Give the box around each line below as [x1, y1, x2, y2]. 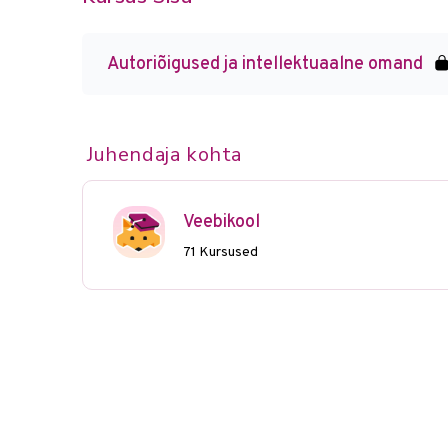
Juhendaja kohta [87, 141, 242, 168]
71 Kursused [183, 244, 258, 261]
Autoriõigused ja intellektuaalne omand [107, 53, 423, 76]
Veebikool [183, 211, 260, 234]
